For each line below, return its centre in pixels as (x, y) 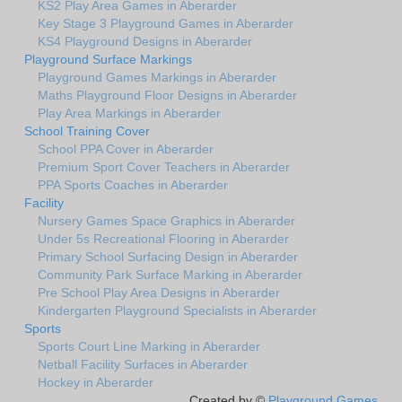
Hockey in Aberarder (96, 383)
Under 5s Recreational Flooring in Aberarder (163, 239)
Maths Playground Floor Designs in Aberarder (167, 96)
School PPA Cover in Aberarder (126, 149)
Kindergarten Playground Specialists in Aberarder (177, 311)
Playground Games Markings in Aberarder (157, 78)
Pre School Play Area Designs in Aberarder (159, 293)
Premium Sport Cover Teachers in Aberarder (164, 167)
